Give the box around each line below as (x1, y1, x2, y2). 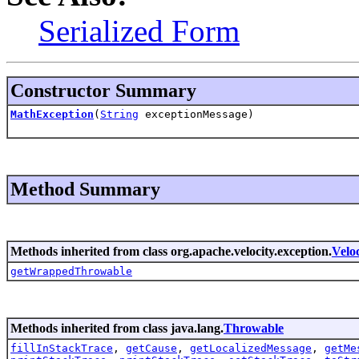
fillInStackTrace (10, 341, 113, 354)
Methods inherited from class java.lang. (10, 321, 224, 335)
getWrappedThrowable (10, 264, 132, 277)
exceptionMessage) (139, 107, 254, 120)
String (100, 107, 139, 120)
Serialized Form (38, 13, 240, 48)
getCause (126, 341, 177, 354)
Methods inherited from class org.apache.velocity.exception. (10, 244, 332, 258)
